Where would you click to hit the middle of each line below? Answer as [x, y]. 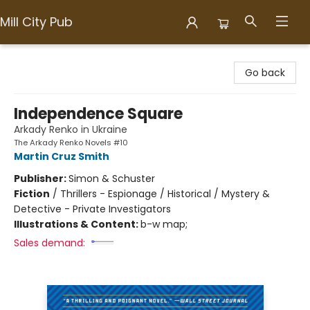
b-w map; [164, 224]
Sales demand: [49, 243]
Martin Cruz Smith [62, 156]
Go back [265, 73]
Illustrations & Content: [77, 224]
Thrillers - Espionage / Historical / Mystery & [165, 194]
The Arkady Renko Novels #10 [71, 143]
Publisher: [41, 179]
